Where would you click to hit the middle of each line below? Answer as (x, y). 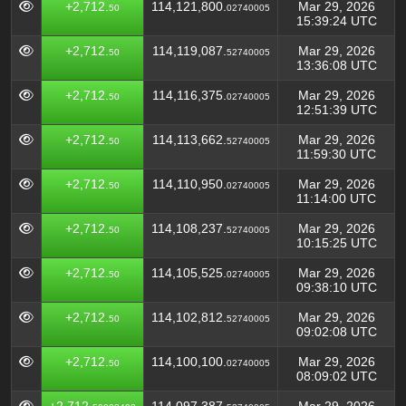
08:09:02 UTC (336, 376)
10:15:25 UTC (336, 243)
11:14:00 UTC (336, 198)
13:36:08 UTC (336, 65)
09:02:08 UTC (336, 332)
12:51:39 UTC (336, 110)
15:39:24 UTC (336, 21)
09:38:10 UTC (336, 287)
